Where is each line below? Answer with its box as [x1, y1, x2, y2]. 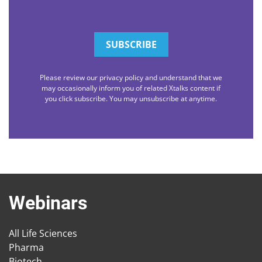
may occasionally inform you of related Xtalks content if [42, 83, 220, 94]
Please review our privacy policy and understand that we [40, 73, 222, 83]
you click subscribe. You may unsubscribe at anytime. [45, 94, 217, 104]
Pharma [9, 241, 44, 254]
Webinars [9, 192, 87, 215]
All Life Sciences [9, 227, 77, 240]
